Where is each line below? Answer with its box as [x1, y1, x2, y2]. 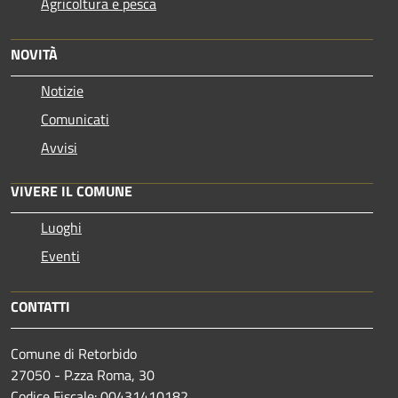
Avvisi [41, 137, 77, 159]
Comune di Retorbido [11, 343, 137, 365]
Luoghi [41, 217, 82, 239]
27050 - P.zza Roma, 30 [11, 364, 155, 386]
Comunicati [41, 108, 109, 131]
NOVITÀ [11, 44, 58, 66]
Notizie [41, 80, 84, 102]
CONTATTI [11, 296, 70, 318]
